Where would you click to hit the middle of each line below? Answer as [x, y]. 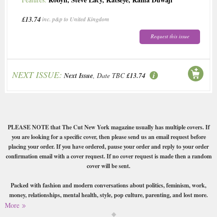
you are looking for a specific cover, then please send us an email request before [108, 137]
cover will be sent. [108, 166]
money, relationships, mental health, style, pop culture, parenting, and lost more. [108, 195]
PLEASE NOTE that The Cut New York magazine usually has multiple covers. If [108, 127]
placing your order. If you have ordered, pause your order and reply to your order [108, 147]
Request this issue [170, 36]
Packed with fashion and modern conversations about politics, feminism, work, [108, 185]
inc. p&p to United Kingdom [76, 19]
